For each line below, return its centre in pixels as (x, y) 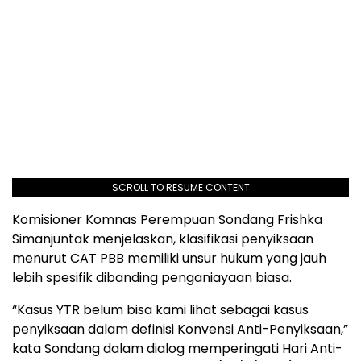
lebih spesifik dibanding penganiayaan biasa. (152, 278)
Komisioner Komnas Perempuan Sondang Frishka (167, 220)
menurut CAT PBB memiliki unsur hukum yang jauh (169, 259)
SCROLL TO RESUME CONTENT (180, 188)
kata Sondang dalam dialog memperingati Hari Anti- (177, 349)
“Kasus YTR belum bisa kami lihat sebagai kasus (160, 310)
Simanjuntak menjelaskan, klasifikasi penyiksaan (163, 239)
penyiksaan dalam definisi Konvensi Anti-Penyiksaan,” (180, 330)
